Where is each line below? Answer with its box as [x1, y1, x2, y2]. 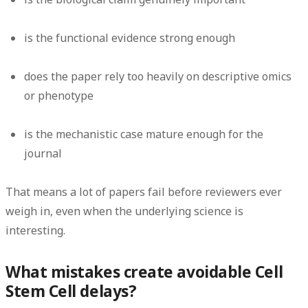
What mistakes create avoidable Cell [5, 261, 283, 283]
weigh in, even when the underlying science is [5, 203, 243, 219]
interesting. [5, 222, 65, 238]
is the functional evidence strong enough [24, 30, 236, 45]
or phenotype [24, 87, 94, 103]
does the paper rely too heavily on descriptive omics [24, 68, 292, 84]
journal [24, 145, 63, 161]
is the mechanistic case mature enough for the [24, 126, 264, 142]
